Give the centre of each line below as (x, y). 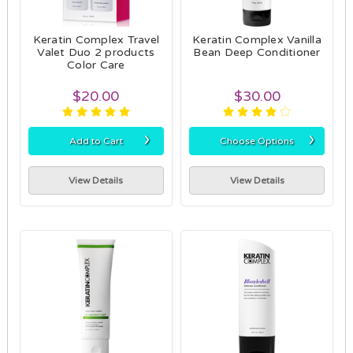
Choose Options (257, 141)
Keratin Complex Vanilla (257, 39)
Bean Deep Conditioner (257, 52)
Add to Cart (96, 141)
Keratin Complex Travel (96, 39)
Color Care (96, 65)
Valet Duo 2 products (96, 52)
